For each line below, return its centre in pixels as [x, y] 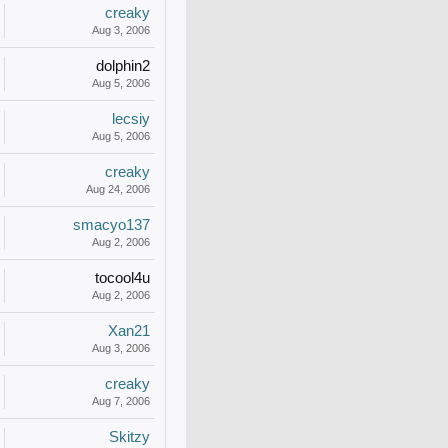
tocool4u [122, 278]
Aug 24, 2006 [118, 189]
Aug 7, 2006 [121, 401]
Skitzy [129, 437]
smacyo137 [111, 225]
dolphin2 [123, 66]
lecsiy [131, 119]
